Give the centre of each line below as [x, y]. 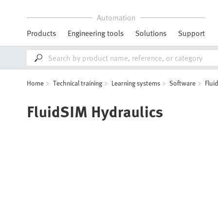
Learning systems [136, 83]
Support [191, 33]
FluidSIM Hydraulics [95, 111]
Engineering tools [96, 33]
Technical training [78, 83]
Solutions [151, 33]
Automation [116, 18]
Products [41, 33]
